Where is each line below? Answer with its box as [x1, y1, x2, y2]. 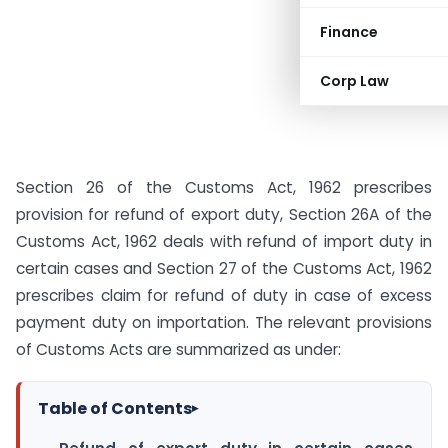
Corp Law [320, 71, 389, 91]
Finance [320, 22, 378, 42]
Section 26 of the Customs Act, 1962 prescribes [16, 177, 432, 198]
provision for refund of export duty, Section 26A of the [16, 204, 432, 225]
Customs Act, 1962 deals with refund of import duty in [16, 231, 432, 252]
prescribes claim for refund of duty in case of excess [16, 285, 432, 306]
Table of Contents [38, 396, 192, 420]
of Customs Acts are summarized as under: [16, 339, 341, 360]
